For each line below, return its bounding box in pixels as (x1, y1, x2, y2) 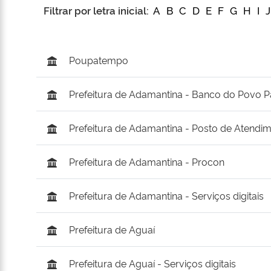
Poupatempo (68, 53, 128, 67)
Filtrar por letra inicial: (44, 3, 151, 18)
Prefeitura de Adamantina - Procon (68, 155, 224, 169)
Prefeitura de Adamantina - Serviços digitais (68, 189, 264, 203)
